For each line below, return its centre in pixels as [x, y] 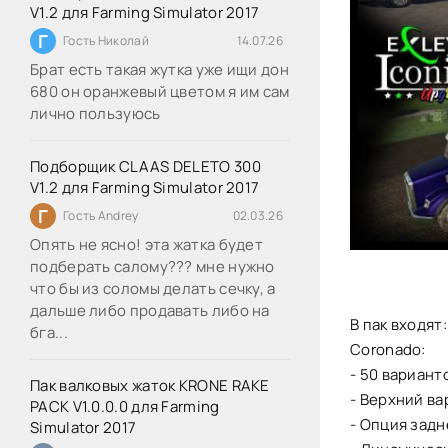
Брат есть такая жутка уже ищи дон [159, 69]
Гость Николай [106, 40]
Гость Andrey [101, 215]
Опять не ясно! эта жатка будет [147, 244]
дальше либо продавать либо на [150, 310]
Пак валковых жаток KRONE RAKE [150, 385]
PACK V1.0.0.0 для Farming [125, 406]
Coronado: [388, 350]
